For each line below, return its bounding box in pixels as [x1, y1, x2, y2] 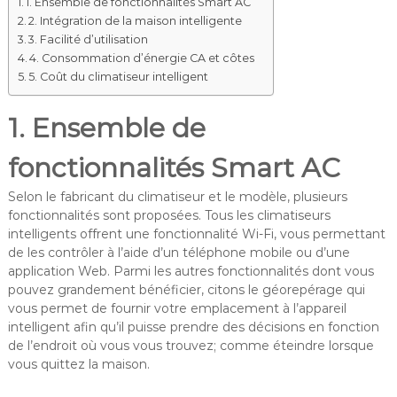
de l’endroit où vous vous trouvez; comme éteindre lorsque [7, 337, 374, 354]
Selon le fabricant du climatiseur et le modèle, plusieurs [7, 188, 347, 205]
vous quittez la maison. [7, 355, 150, 372]
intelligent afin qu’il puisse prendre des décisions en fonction [7, 318, 379, 335]
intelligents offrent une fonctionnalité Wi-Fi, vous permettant [7, 225, 385, 242]
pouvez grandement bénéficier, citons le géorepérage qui [7, 281, 365, 298]
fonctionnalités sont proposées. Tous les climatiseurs [7, 206, 331, 223]
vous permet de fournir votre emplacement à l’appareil [7, 300, 346, 316]
